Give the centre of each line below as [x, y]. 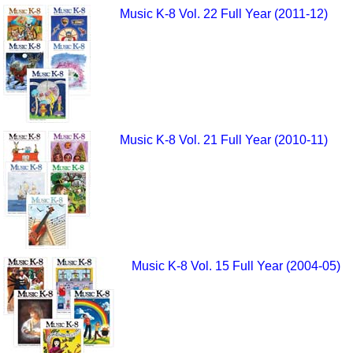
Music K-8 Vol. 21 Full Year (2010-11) [224, 140]
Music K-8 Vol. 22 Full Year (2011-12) [224, 14]
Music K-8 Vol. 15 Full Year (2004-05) [236, 266]
